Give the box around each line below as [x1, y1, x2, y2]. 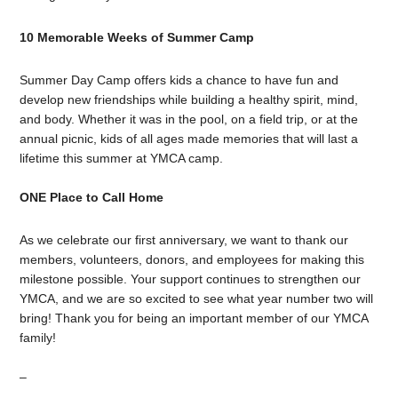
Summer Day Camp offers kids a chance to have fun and [20, 72, 339, 87]
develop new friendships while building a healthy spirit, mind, [20, 92, 359, 107]
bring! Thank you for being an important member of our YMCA [20, 310, 369, 325]
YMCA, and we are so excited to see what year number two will [20, 291, 374, 306]
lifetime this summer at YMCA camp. [20, 150, 224, 165]
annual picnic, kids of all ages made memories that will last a [20, 131, 359, 146]
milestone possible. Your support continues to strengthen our [20, 271, 362, 286]
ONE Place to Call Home [20, 189, 164, 204]
